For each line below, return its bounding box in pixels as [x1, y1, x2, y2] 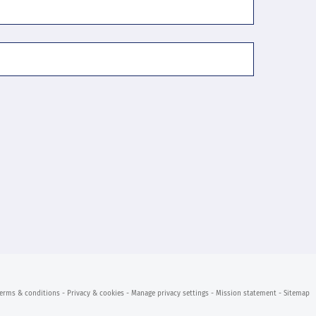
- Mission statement [211, 289, 276, 298]
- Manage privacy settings [126, 289, 209, 298]
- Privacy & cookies [62, 289, 124, 298]
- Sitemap [279, 289, 310, 298]
